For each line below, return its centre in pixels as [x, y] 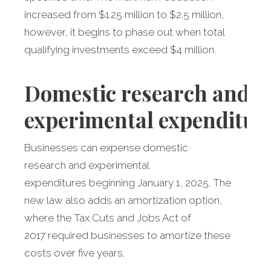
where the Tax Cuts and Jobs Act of [108, 218]
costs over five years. [74, 253]
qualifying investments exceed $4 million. [121, 50]
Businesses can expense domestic [106, 148]
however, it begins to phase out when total [124, 32]
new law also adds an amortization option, [123, 201]
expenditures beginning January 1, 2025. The [128, 183]
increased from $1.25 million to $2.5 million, [124, 15]
